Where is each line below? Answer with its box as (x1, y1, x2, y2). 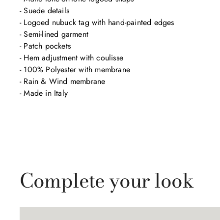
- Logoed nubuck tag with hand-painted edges (20, 17, 174, 28)
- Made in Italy (20, 87, 68, 99)
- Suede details (20, 5, 69, 16)
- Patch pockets (20, 40, 71, 52)
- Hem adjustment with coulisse (20, 52, 123, 63)
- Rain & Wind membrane (20, 76, 106, 87)
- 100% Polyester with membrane (20, 64, 130, 75)
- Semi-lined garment (20, 28, 88, 40)
